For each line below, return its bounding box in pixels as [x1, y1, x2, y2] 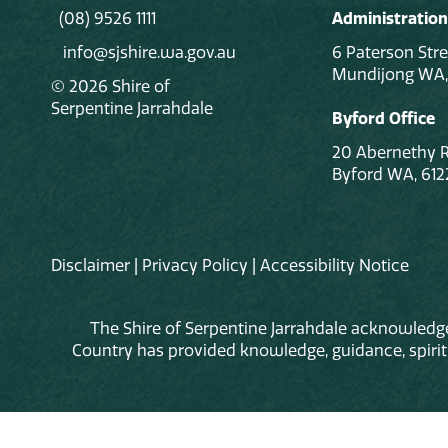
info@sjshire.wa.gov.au [59, 41, 236, 62]
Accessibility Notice [260, 254, 409, 275]
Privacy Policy [142, 254, 248, 275]
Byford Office [331, 107, 435, 128]
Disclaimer [51, 254, 130, 275]
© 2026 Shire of [51, 75, 170, 96]
